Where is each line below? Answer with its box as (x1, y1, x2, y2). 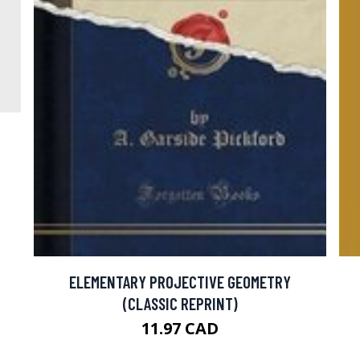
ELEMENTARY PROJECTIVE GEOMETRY (69, 272, 291, 292)
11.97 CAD (141, 317, 219, 340)
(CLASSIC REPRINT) (122, 293, 238, 314)
